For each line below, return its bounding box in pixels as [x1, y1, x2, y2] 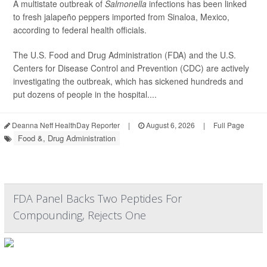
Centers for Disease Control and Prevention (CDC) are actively [13, 62, 249, 74]
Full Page [213, 120, 244, 130]
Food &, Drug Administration [18, 132, 116, 144]
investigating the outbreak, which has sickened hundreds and [13, 75, 243, 87]
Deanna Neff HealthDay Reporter [10, 120, 120, 130]
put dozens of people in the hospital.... [13, 88, 157, 100]
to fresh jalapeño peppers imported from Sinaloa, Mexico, [13, 11, 229, 23]
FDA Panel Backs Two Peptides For [13, 191, 182, 206]
